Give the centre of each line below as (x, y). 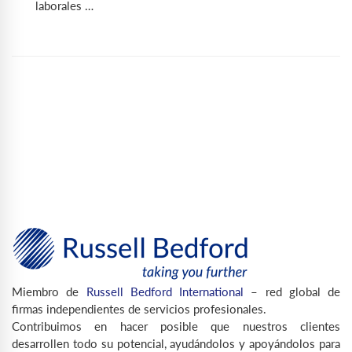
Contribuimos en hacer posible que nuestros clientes (176, 326)
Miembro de (49, 291)
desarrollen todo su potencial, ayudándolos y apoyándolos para (176, 343)
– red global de (292, 291)
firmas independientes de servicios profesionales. (139, 308)
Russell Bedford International (165, 291)
